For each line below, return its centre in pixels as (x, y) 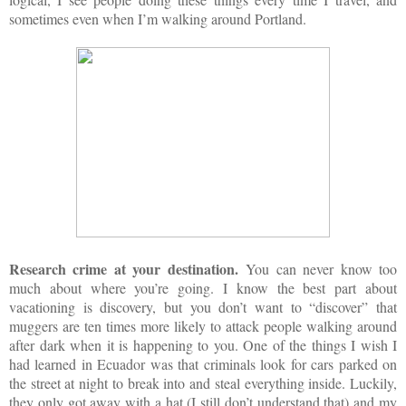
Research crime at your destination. (128, 268)
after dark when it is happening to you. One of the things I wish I (203, 344)
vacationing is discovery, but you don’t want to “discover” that (203, 306)
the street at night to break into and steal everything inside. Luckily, (203, 382)
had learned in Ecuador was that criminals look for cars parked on (203, 363)
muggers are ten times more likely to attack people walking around (203, 325)
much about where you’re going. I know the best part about (203, 287)
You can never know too (322, 268)
